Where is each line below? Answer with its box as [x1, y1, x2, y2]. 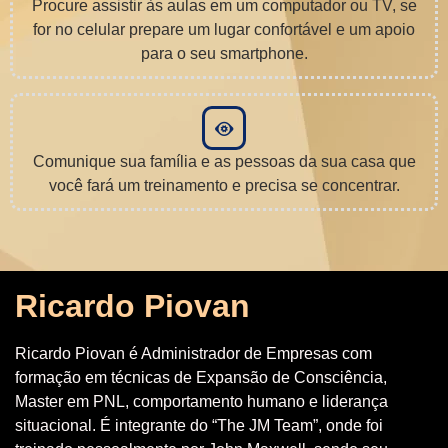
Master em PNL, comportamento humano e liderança [15, 393, 388, 411]
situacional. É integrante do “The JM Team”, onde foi [15, 417, 383, 435]
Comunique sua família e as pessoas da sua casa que [32, 153, 416, 171]
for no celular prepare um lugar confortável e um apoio [33, 21, 415, 39]
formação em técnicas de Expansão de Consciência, [15, 369, 387, 387]
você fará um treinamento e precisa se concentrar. [48, 177, 400, 195]
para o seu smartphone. [140, 45, 308, 63]
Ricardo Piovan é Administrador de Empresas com [15, 345, 372, 363]
